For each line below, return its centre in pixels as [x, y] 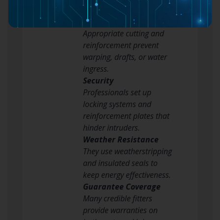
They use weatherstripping [127, 151]
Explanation [103, 10]
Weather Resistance [121, 139]
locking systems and [117, 104]
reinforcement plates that [126, 116]
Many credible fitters [118, 198]
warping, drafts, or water [125, 57]
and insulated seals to [120, 163]
